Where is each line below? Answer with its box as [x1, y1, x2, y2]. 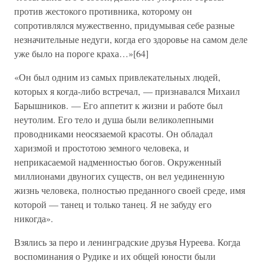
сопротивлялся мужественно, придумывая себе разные [14, 19, 235, 31]
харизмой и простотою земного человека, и [14, 141, 189, 154]
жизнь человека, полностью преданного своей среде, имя [14, 184, 245, 196]
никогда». [14, 212, 53, 225]
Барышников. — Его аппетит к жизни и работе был [14, 99, 223, 111]
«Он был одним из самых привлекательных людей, [14, 71, 220, 83]
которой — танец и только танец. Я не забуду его [14, 198, 212, 210]
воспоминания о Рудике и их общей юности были [14, 250, 216, 262]
